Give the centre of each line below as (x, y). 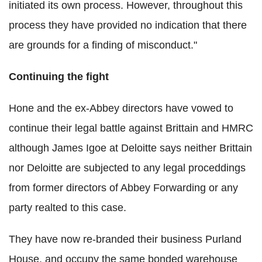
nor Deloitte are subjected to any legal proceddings (127, 168)
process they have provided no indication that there (128, 25)
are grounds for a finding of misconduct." (103, 45)
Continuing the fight (59, 76)
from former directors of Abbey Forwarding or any (123, 187)
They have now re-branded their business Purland (125, 239)
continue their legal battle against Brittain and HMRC (131, 128)
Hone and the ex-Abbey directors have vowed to (121, 108)
